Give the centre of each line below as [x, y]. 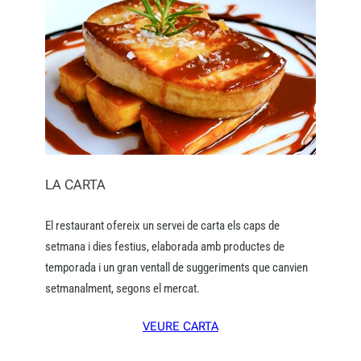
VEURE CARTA [180, 326]
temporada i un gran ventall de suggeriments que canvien [176, 267]
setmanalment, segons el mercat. [122, 288]
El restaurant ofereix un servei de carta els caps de [162, 225]
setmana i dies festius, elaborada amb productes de [165, 246]
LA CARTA [75, 184]
